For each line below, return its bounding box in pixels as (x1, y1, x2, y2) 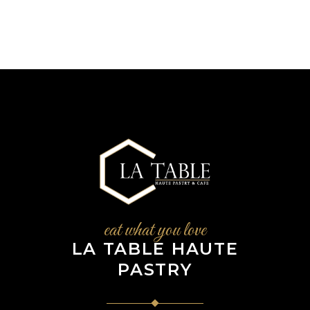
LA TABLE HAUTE (71, 238, 239, 259)
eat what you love (103, 217, 206, 244)
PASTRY (118, 259, 192, 280)
